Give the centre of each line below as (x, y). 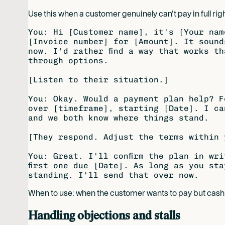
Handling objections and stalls (104, 215)
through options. (68, 60)
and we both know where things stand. (119, 118)
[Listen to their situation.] (98, 79)
